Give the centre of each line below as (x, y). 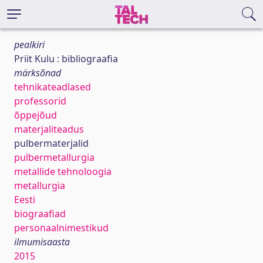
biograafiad (40, 214)
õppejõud (36, 115)
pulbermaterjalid (51, 143)
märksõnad (38, 73)
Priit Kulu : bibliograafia (66, 59)
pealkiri (29, 45)
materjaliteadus (49, 129)
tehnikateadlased (53, 87)
